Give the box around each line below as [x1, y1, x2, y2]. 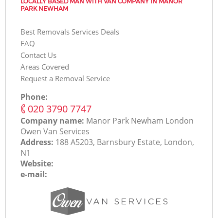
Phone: [20, 91, 48, 102]
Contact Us [20, 50, 57, 60]
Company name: [20, 115, 87, 126]
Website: [20, 158, 54, 169]
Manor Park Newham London [86, 115, 194, 126]
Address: [20, 136, 56, 147]
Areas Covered [20, 61, 70, 72]
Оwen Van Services [20, 126, 90, 137]
